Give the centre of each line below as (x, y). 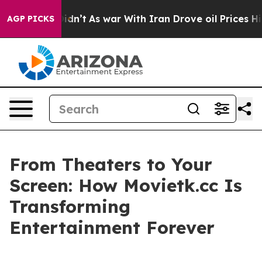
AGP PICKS (31, 19)
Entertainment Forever (112, 227)
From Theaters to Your (111, 164)
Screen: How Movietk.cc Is (126, 185)
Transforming (70, 206)
